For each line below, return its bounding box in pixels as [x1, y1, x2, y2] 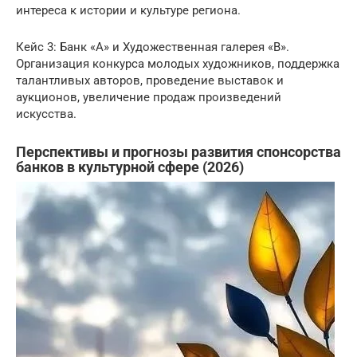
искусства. [16, 107, 76, 121]
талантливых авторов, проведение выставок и [16, 73, 284, 88]
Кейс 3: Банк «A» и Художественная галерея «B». [16, 40, 289, 54]
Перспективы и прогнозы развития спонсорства [16, 143, 341, 160]
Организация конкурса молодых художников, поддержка [16, 57, 339, 71]
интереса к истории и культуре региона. [16, 3, 241, 18]
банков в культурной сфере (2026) [16, 159, 244, 175]
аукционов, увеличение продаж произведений [16, 90, 281, 104]
